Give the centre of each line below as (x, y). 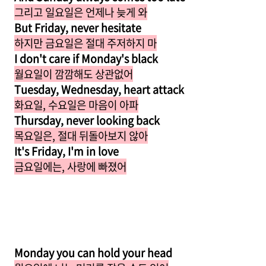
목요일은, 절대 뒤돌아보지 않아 (81, 136)
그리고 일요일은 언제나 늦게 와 (81, 12)
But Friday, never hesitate (78, 28)
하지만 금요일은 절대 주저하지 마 (85, 43)
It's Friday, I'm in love (66, 151)
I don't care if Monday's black (86, 58)
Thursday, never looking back (87, 120)
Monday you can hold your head (93, 253)
